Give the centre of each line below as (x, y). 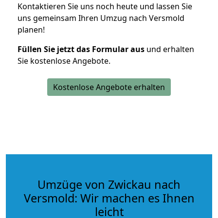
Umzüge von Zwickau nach (109, 184)
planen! (31, 29)
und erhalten (169, 49)
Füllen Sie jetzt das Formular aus (81, 49)
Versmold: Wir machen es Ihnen (109, 198)
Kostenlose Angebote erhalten (109, 87)
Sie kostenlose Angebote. (64, 61)
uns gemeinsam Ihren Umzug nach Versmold (101, 18)
